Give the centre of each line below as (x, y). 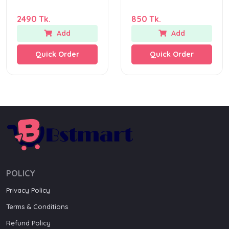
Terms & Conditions (37, 207)
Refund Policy (28, 223)
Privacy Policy (28, 190)
